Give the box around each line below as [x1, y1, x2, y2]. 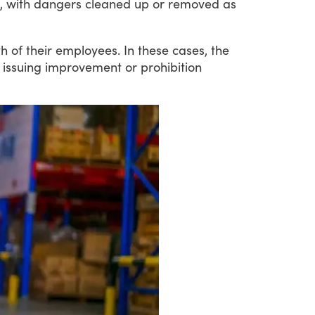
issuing [3, 58, 41, 75]
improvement [45, 58, 122, 75]
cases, [172, 41, 207, 58]
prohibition [141, 58, 202, 75]
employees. [56, 41, 120, 58]
